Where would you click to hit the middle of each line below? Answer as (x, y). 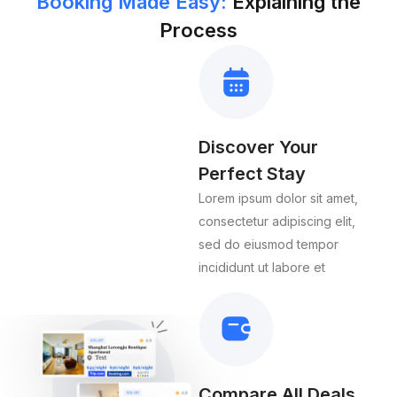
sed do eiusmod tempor (269, 244)
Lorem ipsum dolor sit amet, (278, 198)
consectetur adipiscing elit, (277, 221)
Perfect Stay (252, 173)
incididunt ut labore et (262, 267)
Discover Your (258, 147)
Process (198, 30)
